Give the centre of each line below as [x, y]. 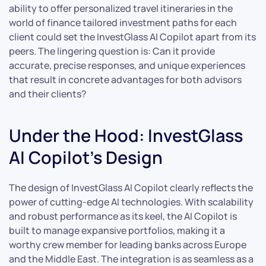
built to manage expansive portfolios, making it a [117, 230]
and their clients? [48, 94]
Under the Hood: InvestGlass [126, 135]
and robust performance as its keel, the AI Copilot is [123, 216]
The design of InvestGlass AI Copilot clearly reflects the [131, 187]
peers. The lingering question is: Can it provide [112, 51]
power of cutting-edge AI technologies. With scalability [131, 202]
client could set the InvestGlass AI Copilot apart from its [132, 37]
